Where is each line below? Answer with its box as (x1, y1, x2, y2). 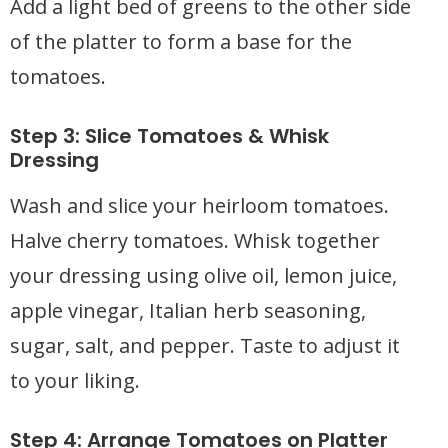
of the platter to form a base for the (10, 28, 352, 55)
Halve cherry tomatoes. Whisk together (10, 227, 380, 254)
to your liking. (10, 367, 140, 394)
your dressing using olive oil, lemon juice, (10, 262, 397, 289)
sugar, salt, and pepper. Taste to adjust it (10, 332, 400, 359)
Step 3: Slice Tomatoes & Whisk (10, 122, 329, 150)
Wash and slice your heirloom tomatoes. (10, 192, 389, 219)
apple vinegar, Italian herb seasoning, (10, 297, 366, 324)
